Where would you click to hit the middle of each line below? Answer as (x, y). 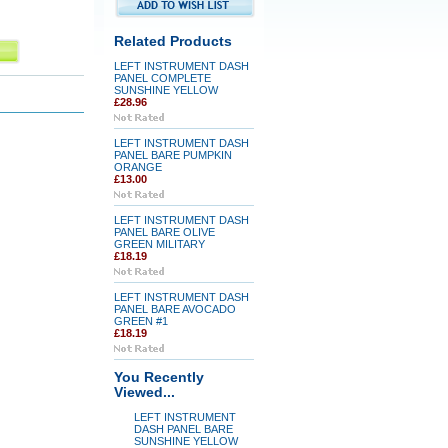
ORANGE (137, 167)
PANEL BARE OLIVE (164, 232)
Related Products (172, 41)
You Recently (158, 377)
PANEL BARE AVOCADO (174, 309)
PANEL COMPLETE (162, 78)
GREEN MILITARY (159, 244)
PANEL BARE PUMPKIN (172, 155)
